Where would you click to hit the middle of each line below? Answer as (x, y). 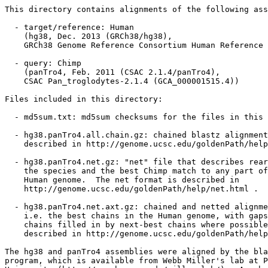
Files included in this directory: (84, 99)
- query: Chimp (43, 63)
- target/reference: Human (69, 27)
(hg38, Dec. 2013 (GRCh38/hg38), (89, 36)
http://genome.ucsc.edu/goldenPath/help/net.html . (132, 189)
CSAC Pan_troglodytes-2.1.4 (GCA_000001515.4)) (122, 81)
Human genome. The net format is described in (122, 180)
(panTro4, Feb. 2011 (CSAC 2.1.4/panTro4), (112, 72)
